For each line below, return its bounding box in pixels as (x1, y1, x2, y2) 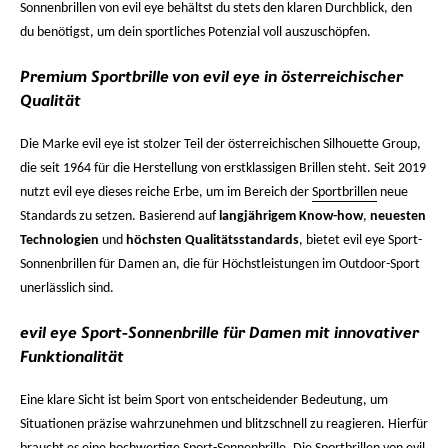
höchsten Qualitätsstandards (126, 233, 299, 248)
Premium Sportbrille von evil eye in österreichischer (20, 69, 403, 85)
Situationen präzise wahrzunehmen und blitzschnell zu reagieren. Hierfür (20, 417, 428, 432)
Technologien (20, 233, 99, 248)
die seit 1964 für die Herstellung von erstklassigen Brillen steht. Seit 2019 (20, 161, 426, 176)
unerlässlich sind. (20, 281, 114, 296)
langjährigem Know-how (219, 209, 363, 224)
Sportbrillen (312, 185, 377, 200)
